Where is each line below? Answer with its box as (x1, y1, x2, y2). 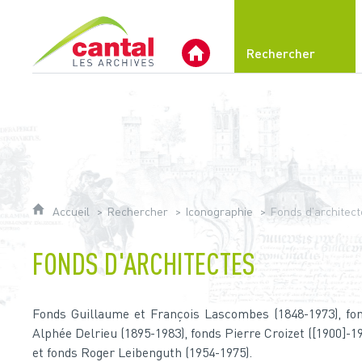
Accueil (53, 204, 94, 218)
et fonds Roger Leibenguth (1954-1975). (32, 344, 253, 360)
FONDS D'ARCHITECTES (32, 246, 256, 281)
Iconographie (185, 204, 254, 218)
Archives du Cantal (93, 2, 200, 18)
